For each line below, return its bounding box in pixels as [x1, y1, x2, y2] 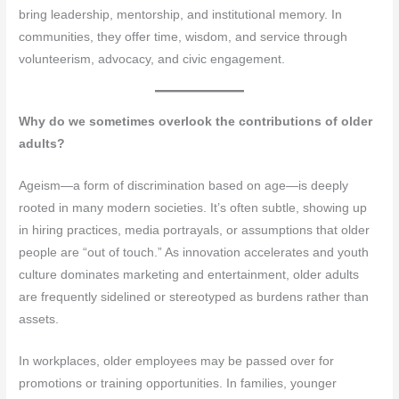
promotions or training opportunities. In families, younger [19, 376, 338, 390]
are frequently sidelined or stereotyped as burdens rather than [19, 289, 370, 304]
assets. [19, 312, 60, 326]
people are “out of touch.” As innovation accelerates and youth [19, 245, 370, 259]
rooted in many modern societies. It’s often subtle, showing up [19, 200, 368, 215]
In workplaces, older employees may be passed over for [19, 354, 335, 368]
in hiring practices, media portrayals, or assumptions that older [19, 223, 370, 237]
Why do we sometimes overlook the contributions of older [19, 115, 373, 129]
